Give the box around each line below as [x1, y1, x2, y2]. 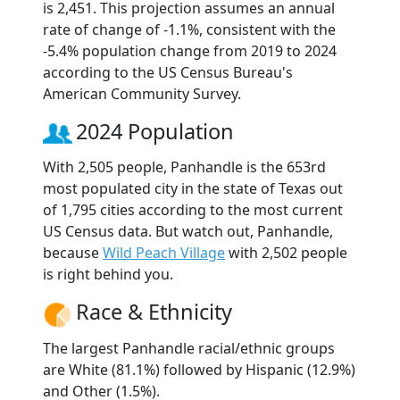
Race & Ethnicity [76, 297, 232, 327]
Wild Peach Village [103, 243, 225, 263]
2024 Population [76, 117, 234, 146]
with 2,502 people [225, 243, 347, 263]
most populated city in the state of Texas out [43, 179, 343, 199]
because [43, 243, 103, 263]
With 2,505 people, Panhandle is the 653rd [43, 157, 326, 178]
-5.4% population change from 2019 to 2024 [43, 41, 337, 62]
